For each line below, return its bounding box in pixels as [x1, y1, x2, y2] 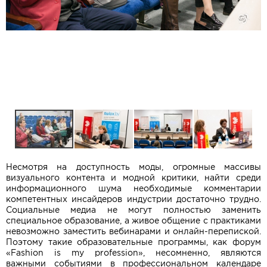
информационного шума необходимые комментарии [6, 184, 261, 193]
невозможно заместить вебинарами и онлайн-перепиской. [6, 226, 261, 236]
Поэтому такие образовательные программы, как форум [6, 237, 261, 247]
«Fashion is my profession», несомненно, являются [6, 248, 261, 257]
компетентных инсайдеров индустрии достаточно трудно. [6, 194, 261, 204]
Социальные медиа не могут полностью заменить [6, 205, 261, 215]
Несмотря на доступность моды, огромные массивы [6, 162, 261, 172]
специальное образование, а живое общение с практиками [6, 216, 261, 225]
